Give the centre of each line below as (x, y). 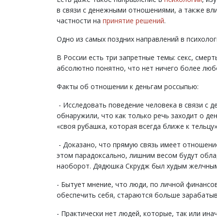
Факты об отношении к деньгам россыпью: (128, 86)
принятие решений (133, 20)
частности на (80, 20)
